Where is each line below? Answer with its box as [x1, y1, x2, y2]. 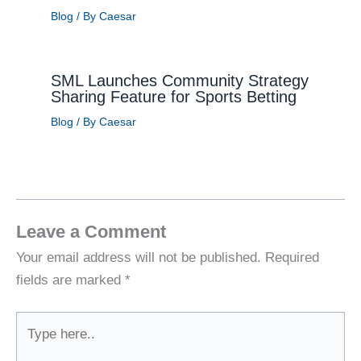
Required [265, 249, 319, 265]
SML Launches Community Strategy [50, 71, 309, 89]
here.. [15, 337, 50, 353]
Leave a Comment [16, 221, 166, 242]
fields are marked [16, 272, 125, 288]
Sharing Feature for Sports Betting [50, 87, 301, 106]
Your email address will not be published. [16, 249, 261, 265]
